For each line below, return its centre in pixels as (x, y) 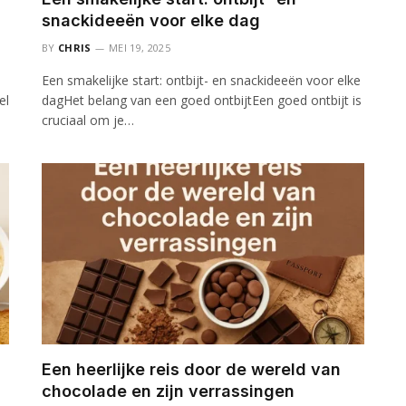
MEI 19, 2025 (140, 47)
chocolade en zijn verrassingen (168, 391)
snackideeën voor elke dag (151, 20)
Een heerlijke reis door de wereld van (191, 369)
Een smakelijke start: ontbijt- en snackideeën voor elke (201, 80)
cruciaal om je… (88, 120)
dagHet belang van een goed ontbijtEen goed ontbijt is (202, 100)
